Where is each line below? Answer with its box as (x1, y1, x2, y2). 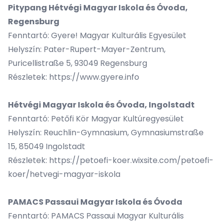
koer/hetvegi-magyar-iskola (8, 168, 120, 180)
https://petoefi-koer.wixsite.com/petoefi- (49, 155, 214, 166)
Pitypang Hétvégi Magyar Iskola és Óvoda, (8, 2, 188, 13)
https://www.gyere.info (49, 71, 139, 83)
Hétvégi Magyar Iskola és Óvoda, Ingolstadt (8, 99, 195, 111)
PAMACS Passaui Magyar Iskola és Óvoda (8, 196, 182, 208)
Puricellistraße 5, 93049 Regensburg (8, 57, 147, 69)
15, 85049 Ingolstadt (8, 141, 85, 152)
